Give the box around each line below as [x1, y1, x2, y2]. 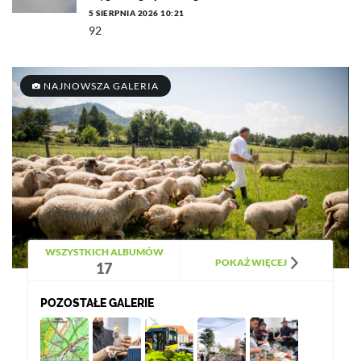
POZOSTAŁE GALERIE [40, 297, 154, 309]
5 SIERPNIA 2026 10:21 [89, 8, 185, 18]
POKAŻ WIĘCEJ [215, 256, 287, 268]
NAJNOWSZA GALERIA [41, 80, 159, 92]
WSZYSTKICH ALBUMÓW [44, 246, 164, 258]
